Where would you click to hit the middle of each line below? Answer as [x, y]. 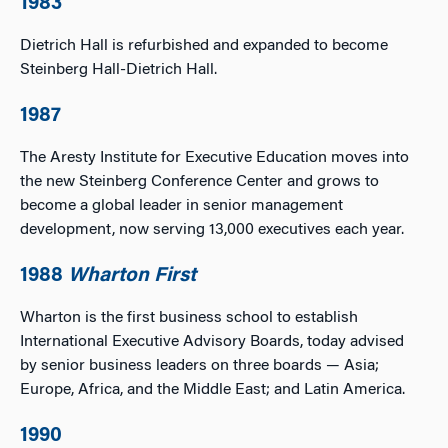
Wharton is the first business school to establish [189, 318]
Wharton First [132, 276]
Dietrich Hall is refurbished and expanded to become [204, 46]
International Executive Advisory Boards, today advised [212, 342]
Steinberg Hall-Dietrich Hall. [118, 70]
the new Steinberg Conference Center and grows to [199, 182]
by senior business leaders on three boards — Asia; [199, 366]
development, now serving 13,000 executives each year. [212, 230]
